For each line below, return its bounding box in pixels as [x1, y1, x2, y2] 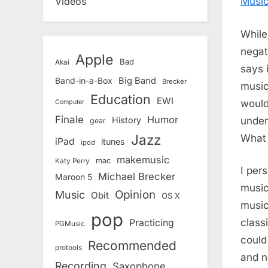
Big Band [118, 75, 156, 87]
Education [90, 92, 151, 108]
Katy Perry [55, 157, 90, 166]
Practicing [129, 217, 174, 229]
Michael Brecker [98, 170, 175, 183]
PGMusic [55, 220, 85, 229]
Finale [55, 113, 84, 126]
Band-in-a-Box [55, 75, 112, 86]
